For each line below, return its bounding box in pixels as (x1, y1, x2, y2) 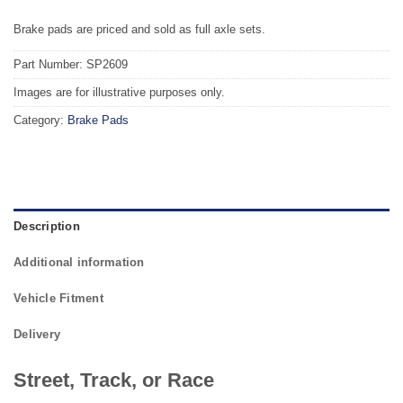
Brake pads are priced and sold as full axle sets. (13, 22, 265, 37)
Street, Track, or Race (13, 368, 214, 391)
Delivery (13, 327, 61, 341)
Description (13, 219, 80, 233)
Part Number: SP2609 (13, 57, 128, 71)
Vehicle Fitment (13, 291, 103, 305)
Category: (13, 112, 67, 127)
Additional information (13, 255, 145, 269)
